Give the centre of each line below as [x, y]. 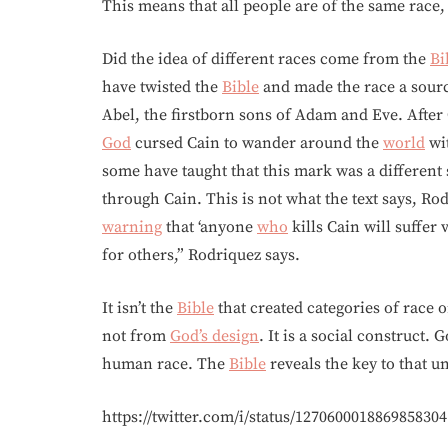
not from [136, 336]
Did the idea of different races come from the [266, 59]
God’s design [214, 336]
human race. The [165, 364]
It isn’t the [139, 308]
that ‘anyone [209, 227]
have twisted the [162, 87]
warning [132, 227]
